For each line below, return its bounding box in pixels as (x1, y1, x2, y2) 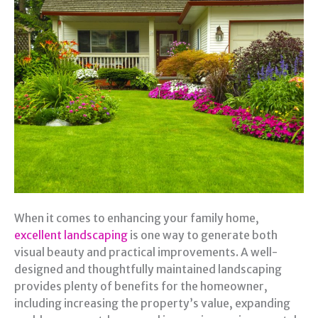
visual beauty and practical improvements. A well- (14, 246, 278, 260)
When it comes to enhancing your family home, (14, 212, 259, 226)
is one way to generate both (128, 229, 278, 243)
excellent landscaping (14, 229, 128, 243)
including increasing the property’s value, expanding (14, 297, 290, 311)
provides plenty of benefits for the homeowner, (14, 280, 268, 294)
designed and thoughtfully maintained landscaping (14, 263, 282, 277)
